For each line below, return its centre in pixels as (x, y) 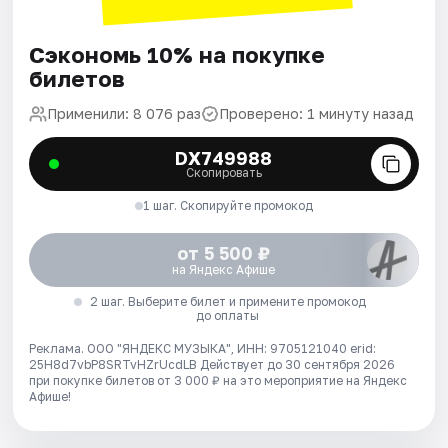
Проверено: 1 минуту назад (317, 113)
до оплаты (228, 315)
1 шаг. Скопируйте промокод (227, 205)
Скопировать (223, 172)
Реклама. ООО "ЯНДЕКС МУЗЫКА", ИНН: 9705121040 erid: (203, 348)
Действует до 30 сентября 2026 (298, 364)
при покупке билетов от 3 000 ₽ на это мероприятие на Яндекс (218, 380)
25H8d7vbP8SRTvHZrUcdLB (115, 364)
